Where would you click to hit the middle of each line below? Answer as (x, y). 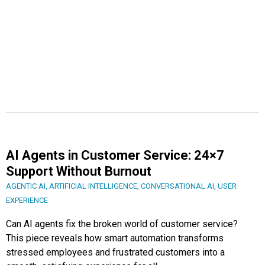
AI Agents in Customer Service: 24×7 (115, 156)
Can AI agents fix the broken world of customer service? (122, 224)
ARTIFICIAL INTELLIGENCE (93, 186)
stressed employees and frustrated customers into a (115, 253)
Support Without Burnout (79, 172)
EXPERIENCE (27, 201)
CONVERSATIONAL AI (177, 186)
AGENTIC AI (26, 186)
